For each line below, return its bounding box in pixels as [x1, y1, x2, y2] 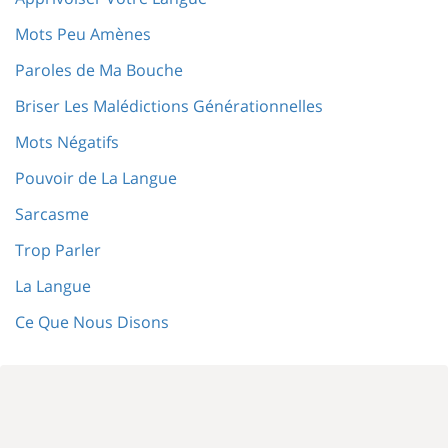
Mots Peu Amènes [15, 23, 151, 45]
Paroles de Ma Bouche [15, 59, 183, 81]
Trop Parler [15, 239, 101, 261]
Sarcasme [15, 203, 89, 225]
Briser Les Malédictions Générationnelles [15, 95, 323, 117]
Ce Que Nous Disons [15, 311, 169, 333]
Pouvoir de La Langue [15, 167, 177, 189]
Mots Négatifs [15, 131, 119, 153]
